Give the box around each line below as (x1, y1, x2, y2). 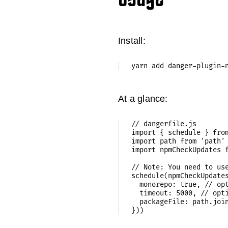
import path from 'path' (131, 136, 225, 146)
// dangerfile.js (131, 119, 196, 128)
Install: (118, 35, 146, 46)
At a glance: (118, 93, 168, 104)
